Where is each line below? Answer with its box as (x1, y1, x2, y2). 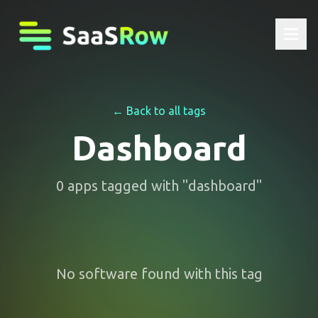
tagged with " (98, 177, 188, 194)
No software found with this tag (55, 265, 263, 282)
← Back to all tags (112, 104, 206, 117)
